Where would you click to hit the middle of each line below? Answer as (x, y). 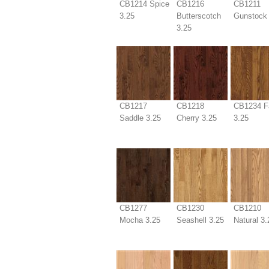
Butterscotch (198, 16)
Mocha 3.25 (140, 220)
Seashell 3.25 (200, 220)
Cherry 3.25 (196, 118)
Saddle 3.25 (140, 118)
